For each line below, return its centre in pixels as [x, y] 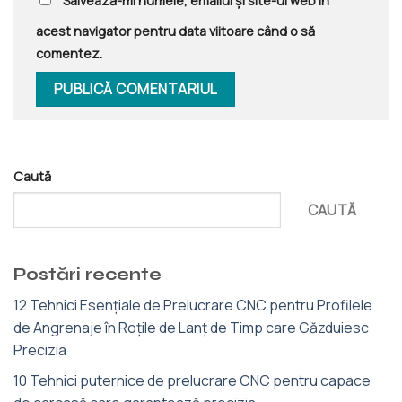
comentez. [69, 53]
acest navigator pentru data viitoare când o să [175, 31]
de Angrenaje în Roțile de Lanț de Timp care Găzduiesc [191, 327]
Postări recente [87, 275]
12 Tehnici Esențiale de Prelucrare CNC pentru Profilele [193, 305]
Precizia [40, 350]
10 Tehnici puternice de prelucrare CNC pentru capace [192, 381]
